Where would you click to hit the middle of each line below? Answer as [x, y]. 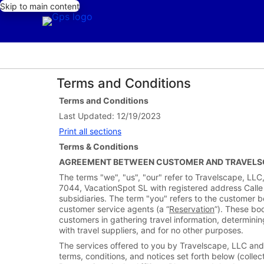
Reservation [192, 209]
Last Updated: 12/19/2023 [110, 116]
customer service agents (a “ [114, 209]
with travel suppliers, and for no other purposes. [151, 230]
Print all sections [90, 131]
